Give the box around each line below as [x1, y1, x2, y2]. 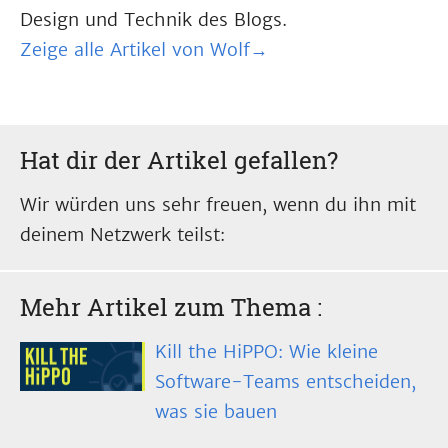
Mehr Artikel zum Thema [20, 291, 317, 323]
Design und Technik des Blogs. [20, 8, 287, 31]
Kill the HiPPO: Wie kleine [155, 340, 378, 363]
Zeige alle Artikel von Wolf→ [20, 38, 268, 61]
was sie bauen [155, 400, 277, 423]
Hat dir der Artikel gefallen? [20, 144, 338, 176]
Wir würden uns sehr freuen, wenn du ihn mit [20, 193, 416, 216]
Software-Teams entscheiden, [155, 370, 416, 393]
